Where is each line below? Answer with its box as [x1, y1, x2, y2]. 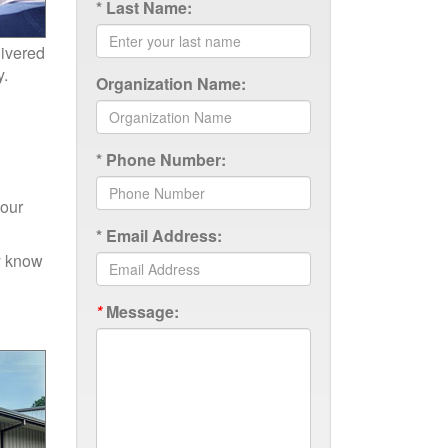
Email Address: [106, 224, 222, 247]
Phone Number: [106, 148, 226, 171]
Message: [102, 300, 179, 323]
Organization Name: [96, 72, 246, 95]
